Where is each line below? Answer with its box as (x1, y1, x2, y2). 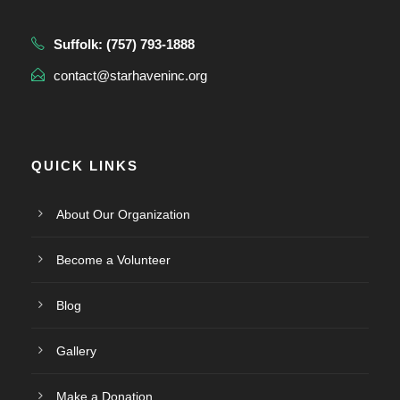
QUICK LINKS (31, 157, 138, 173)
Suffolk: (54, 36, 106, 52)
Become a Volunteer (56, 252, 171, 267)
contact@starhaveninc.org (54, 67, 207, 83)
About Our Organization (56, 206, 190, 221)
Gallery (56, 343, 96, 358)
